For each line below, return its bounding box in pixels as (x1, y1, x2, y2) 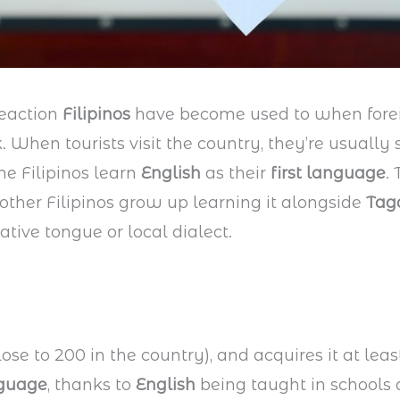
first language (271, 163, 387, 184)
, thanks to (47, 375, 137, 396)
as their (205, 163, 271, 184)
